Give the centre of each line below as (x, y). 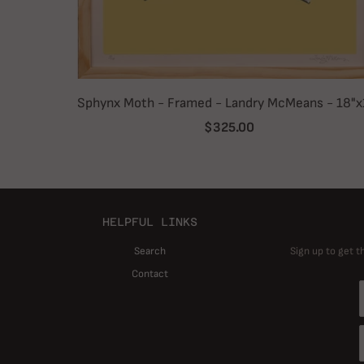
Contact (150, 274)
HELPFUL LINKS (150, 222)
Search (150, 251)
